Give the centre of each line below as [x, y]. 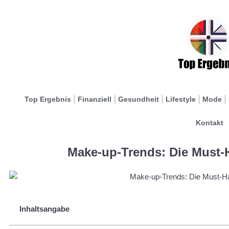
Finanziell [95, 99]
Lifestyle [181, 99]
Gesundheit [139, 99]
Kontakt [209, 123]
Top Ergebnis [48, 99]
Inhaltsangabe [44, 209]
